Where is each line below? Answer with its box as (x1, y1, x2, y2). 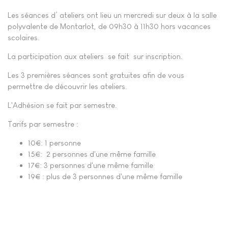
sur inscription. (133, 51, 183, 61)
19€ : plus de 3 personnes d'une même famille (28, 172, 184, 181)
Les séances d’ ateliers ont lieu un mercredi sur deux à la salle (8, 10, 217, 19)
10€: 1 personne (28, 138, 83, 147)
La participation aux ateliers (8, 51, 104, 61)
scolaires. (8, 33, 40, 42)
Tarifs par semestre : (8, 119, 80, 128)
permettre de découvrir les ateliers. (8, 81, 127, 91)
